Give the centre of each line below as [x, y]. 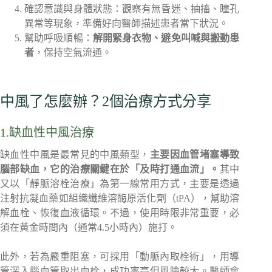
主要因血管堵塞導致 [195, 155]
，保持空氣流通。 [73, 53]
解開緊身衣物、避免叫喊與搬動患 [166, 38]
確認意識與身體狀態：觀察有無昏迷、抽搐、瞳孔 [132, 9]
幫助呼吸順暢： [59, 38]
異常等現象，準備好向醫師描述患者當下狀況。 [126, 23]
